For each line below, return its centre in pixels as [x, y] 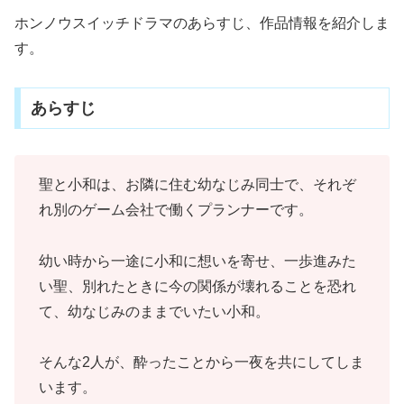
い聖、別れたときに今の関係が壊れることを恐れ [197, 286]
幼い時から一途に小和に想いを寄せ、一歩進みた [197, 261]
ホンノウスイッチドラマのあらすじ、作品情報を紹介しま [202, 23]
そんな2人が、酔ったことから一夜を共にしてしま [202, 363]
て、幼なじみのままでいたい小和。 [154, 311]
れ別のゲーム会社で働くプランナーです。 [176, 209]
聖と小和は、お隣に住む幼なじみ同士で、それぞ [197, 184]
